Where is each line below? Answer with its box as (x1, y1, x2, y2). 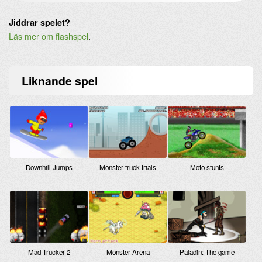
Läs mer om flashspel (9, 29, 88, 42)
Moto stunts (189, 162, 224, 172)
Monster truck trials (99, 162, 157, 172)
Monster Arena (106, 247, 150, 257)
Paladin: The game (179, 247, 235, 257)
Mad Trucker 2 (27, 247, 70, 257)
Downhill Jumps (25, 162, 73, 172)
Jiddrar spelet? (9, 16, 70, 28)
